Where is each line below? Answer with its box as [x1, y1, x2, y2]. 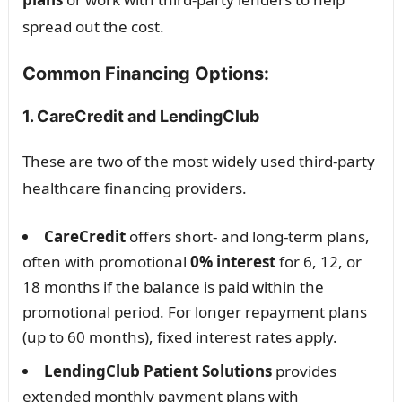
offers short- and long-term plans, [125, 226, 370, 248]
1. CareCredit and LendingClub [22, 107, 259, 127]
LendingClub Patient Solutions [43, 361, 272, 382]
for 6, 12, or [275, 251, 362, 273]
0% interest [189, 251, 275, 273]
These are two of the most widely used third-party [22, 151, 375, 172]
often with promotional [22, 251, 190, 273]
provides [271, 361, 336, 382]
